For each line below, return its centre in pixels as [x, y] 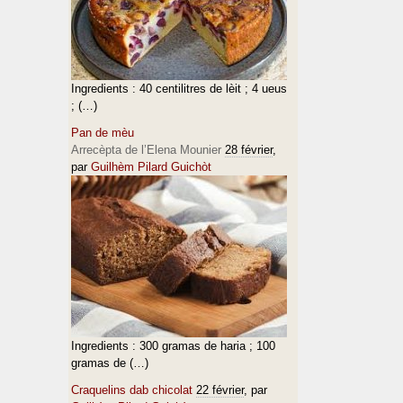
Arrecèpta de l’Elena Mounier [146, 150]
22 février [220, 390]
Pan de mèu [103, 133]
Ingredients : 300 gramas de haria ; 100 [173, 346]
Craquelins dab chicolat [132, 390]
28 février [249, 150]
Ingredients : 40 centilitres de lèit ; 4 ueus [179, 89]
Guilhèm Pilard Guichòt [151, 167]
